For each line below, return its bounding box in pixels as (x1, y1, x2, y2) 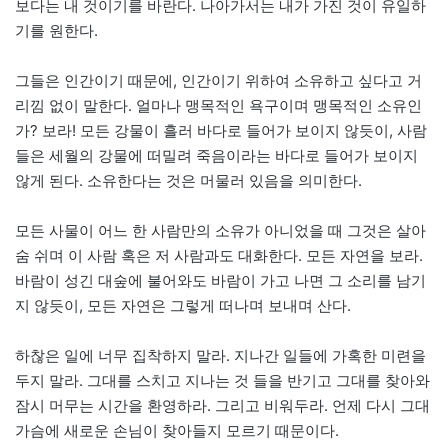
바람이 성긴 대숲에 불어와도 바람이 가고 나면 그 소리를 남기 (15, 271, 426, 291)
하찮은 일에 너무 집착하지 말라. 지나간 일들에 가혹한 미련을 (15, 346, 426, 366)
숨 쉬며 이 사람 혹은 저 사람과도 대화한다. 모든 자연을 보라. (15, 246, 423, 266)
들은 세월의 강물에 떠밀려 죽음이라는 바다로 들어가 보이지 (15, 146, 418, 166)
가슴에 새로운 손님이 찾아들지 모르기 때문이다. (15, 421, 339, 441)
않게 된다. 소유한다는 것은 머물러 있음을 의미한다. (15, 171, 362, 191)
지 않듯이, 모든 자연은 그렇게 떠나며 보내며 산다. (15, 296, 351, 316)
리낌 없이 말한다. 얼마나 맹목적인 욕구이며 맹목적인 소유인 (15, 96, 422, 116)
